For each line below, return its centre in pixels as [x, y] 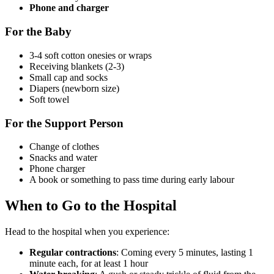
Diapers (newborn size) [74, 88]
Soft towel [49, 99]
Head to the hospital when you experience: [87, 232]
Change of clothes [64, 147]
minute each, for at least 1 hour [89, 264]
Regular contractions [73, 253]
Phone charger [57, 169]
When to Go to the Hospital [91, 206]
